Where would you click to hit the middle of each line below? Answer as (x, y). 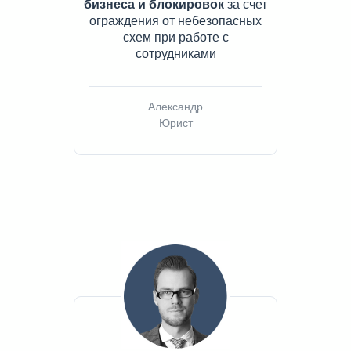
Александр (175, 107)
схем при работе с (175, 38)
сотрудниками (175, 54)
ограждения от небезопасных (175, 21)
